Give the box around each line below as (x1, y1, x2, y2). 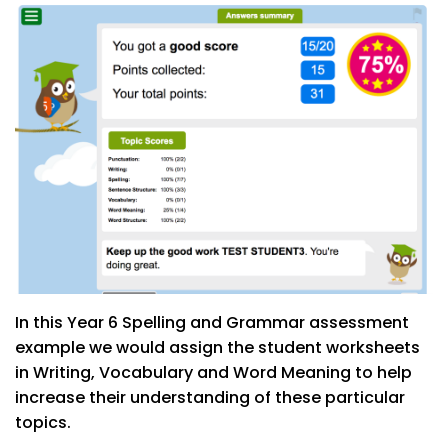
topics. (15, 411, 71, 435)
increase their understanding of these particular (15, 386, 405, 410)
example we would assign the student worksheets (15, 336, 420, 360)
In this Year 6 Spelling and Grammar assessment (15, 311, 409, 335)
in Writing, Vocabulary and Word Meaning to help (15, 361, 412, 385)
